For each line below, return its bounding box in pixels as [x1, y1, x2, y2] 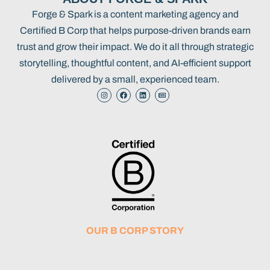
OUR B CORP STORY [86, 225, 184, 236]
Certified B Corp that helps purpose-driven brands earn [19, 25, 251, 36]
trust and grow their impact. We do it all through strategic [16, 41, 254, 52]
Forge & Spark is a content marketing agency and [31, 8, 239, 19]
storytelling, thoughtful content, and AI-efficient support [19, 57, 251, 68]
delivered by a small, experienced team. [51, 74, 219, 84]
